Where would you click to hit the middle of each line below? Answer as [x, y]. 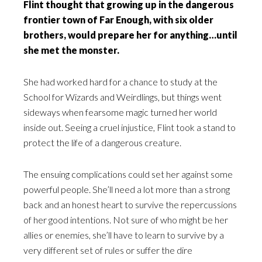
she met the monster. [71, 50]
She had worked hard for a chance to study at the [120, 82]
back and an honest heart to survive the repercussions [130, 204]
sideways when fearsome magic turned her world [120, 112]
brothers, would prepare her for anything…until [130, 35]
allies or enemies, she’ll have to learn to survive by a [124, 235]
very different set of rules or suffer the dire [108, 250]
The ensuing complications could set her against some [128, 174]
